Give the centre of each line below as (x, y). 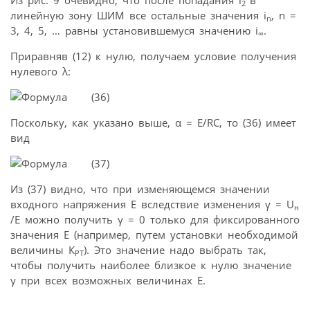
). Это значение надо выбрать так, (175, 250)
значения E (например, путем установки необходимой (154, 235)
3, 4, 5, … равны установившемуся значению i (134, 31)
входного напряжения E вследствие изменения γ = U (152, 204)
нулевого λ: (40, 72)
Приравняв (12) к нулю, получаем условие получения (153, 56)
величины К (43, 250)
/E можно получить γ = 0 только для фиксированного (155, 220)
